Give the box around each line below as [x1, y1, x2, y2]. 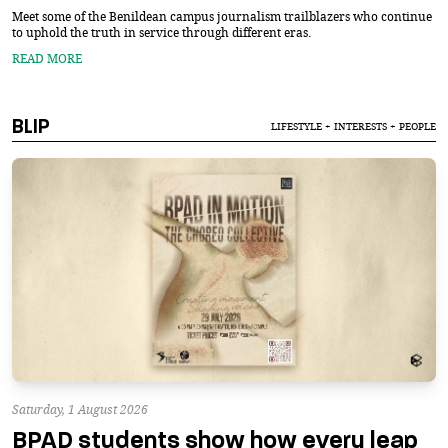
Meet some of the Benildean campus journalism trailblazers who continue [12, 7, 432, 25]
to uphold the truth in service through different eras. [12, 23, 311, 41]
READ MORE [12, 49, 82, 67]
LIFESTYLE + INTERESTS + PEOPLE [271, 119, 436, 134]
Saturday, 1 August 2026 [12, 400, 148, 418]
